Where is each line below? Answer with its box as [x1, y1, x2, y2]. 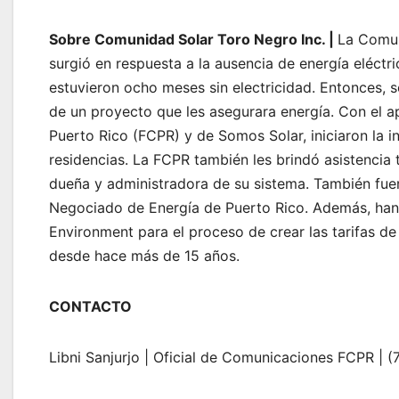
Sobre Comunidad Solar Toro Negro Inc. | [49, 29, 338, 48]
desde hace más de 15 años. [49, 246, 240, 265]
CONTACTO [49, 297, 132, 315]
